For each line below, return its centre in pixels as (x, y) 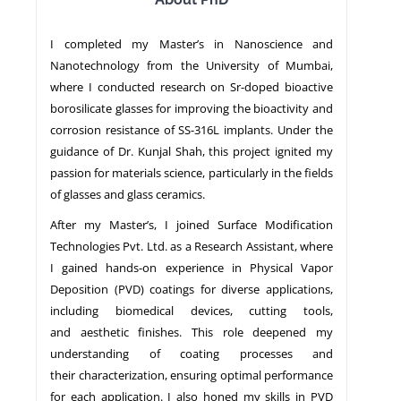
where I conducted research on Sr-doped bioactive (192, 86)
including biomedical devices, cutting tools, (192, 310)
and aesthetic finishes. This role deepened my (192, 332)
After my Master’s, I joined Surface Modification (192, 224)
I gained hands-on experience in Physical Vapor (192, 267)
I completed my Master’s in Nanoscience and (192, 43)
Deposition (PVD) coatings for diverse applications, (192, 289)
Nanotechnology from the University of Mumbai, (192, 65)
